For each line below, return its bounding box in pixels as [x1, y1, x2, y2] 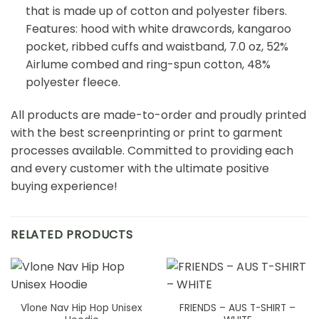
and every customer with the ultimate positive [11, 159, 269, 177]
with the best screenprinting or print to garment [11, 124, 283, 141]
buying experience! [11, 177, 117, 194]
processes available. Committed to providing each [11, 142, 293, 159]
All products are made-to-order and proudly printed [11, 106, 306, 123]
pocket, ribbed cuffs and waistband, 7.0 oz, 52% [25, 38, 288, 56]
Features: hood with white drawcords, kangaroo [25, 21, 291, 38]
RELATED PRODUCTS [11, 226, 133, 243]
